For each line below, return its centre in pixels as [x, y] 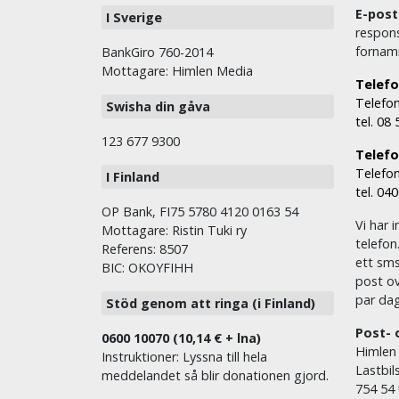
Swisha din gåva [158, 107]
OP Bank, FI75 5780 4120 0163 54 [200, 212]
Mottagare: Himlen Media [177, 71]
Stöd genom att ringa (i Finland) [211, 304]
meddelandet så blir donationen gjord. [215, 376]
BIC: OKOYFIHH [147, 268]
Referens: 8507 [145, 249]
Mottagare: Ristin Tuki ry [174, 231]
